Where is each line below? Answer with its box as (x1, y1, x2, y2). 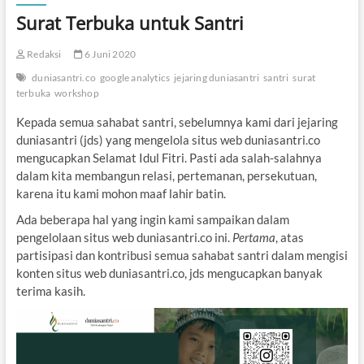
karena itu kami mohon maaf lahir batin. (15, 185, 226, 201)
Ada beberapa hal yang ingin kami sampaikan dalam (15, 211, 289, 227)
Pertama (232, 229, 275, 245)
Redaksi (24, 47, 62, 60)
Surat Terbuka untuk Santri (15, 10, 244, 35)
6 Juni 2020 (82, 47, 136, 60)
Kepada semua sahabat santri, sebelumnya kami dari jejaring (15, 114, 338, 129)
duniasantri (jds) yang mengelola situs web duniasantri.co (15, 132, 320, 147)
